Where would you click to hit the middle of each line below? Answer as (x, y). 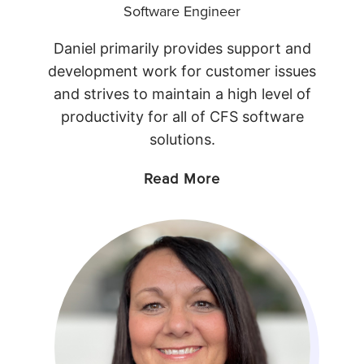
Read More (182, 179)
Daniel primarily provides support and (182, 49)
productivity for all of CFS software (182, 117)
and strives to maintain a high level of (182, 94)
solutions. (182, 140)
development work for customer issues (182, 71)
